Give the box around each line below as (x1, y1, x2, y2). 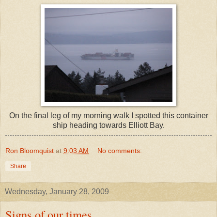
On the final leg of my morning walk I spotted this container (9, 111, 208, 120)
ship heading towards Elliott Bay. (52, 121, 165, 129)
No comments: (97, 146, 142, 155)
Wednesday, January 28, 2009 (5, 187, 109, 196)
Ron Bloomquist (5, 146, 54, 155)
